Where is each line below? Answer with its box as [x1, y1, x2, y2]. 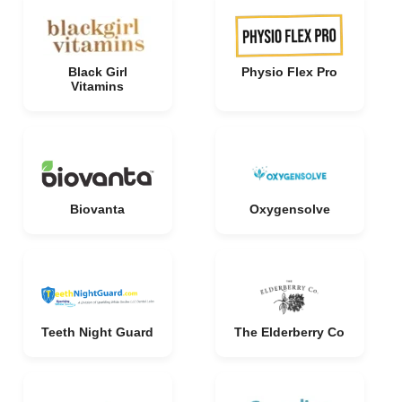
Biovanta [70, 202, 125, 216]
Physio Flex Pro [241, 65, 337, 79]
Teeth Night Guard [41, 325, 153, 339]
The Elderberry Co [234, 325, 345, 339]
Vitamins [71, 79, 124, 93]
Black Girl [67, 65, 127, 79]
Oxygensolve [249, 202, 330, 216]
